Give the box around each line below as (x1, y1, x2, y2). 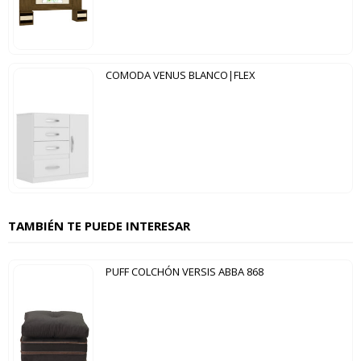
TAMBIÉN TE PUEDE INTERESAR (8, 218, 190, 234)
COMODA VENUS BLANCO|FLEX (106, 68, 255, 83)
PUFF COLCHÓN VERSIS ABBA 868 (106, 264, 263, 280)
